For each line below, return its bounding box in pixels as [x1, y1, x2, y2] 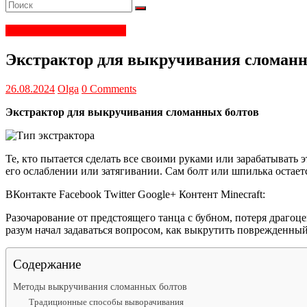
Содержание [13, 256, 81, 271]
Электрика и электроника [5, 24, 126, 36]
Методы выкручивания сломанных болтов [13, 280, 187, 292]
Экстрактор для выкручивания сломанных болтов [5, 106, 259, 118]
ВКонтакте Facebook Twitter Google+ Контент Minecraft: [5, 188, 265, 200]
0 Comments [82, 82, 136, 95]
